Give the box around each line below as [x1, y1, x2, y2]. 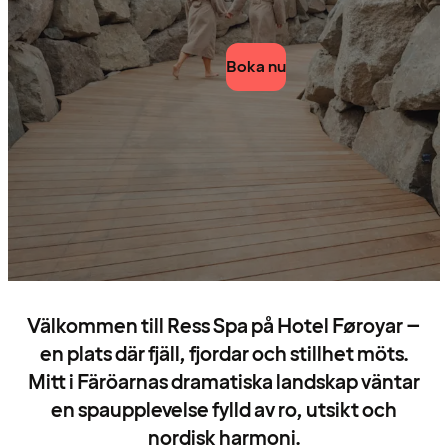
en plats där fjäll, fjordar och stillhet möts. [39, 340, 409, 369]
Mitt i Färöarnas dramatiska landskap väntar [28, 368, 420, 397]
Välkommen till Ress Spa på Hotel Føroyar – [27, 312, 421, 341]
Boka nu [226, 56, 286, 79]
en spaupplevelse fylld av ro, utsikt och [51, 396, 397, 425]
